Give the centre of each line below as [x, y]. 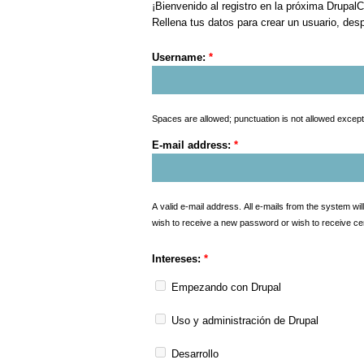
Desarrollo [193, 354]
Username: [180, 57]
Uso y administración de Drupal [243, 321]
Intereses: [178, 259]
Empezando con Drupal [225, 287]
